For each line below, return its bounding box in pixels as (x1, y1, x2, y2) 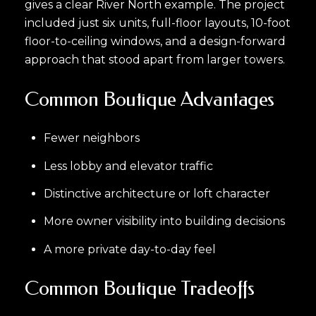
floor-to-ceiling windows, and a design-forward (25, 35, 286, 49)
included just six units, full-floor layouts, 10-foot (25, 16, 291, 30)
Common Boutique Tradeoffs (25, 276, 255, 300)
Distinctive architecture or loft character (43, 186, 270, 200)
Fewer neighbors (43, 131, 140, 145)
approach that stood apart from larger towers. (25, 53, 285, 67)
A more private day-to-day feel (43, 242, 216, 256)
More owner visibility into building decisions (43, 214, 285, 229)
